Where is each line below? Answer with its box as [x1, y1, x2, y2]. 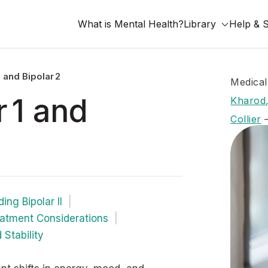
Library [184, 18, 216, 30]
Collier [230, 113, 261, 125]
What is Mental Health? [78, 18, 184, 30]
